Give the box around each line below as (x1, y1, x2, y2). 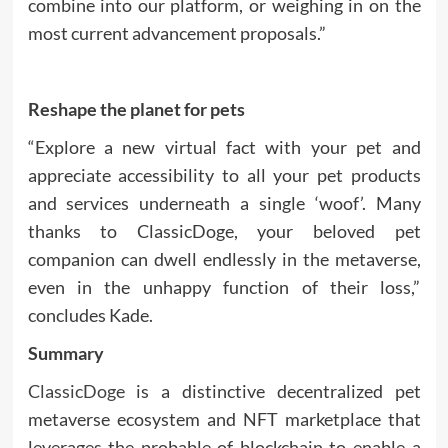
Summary (27, 342, 104, 364)
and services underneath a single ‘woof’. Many (27, 192, 421, 214)
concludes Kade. (27, 304, 153, 326)
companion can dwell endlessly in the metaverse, (27, 248, 421, 270)
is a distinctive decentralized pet (124, 380, 421, 402)
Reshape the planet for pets (27, 98, 245, 120)
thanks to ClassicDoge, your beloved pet (27, 220, 421, 242)
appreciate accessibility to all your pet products (27, 164, 421, 186)
